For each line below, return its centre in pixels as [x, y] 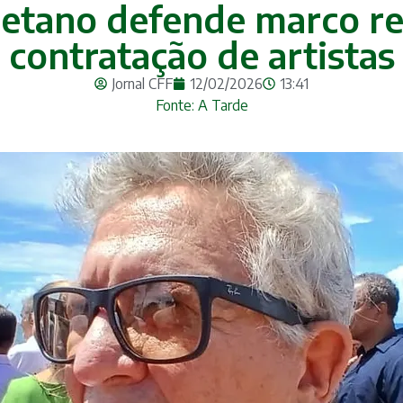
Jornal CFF [142, 83]
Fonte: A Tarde [201, 105]
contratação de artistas [201, 54]
